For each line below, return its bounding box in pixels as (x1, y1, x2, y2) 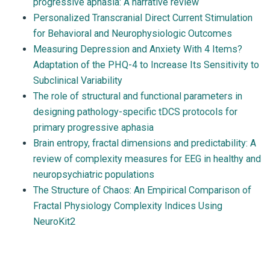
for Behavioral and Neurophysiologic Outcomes (33, 27, 232, 39)
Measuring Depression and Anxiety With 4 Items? (33, 43, 242, 55)
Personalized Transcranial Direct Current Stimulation (33, 11, 253, 24)
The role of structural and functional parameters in (33, 90, 242, 102)
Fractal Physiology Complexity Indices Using (33, 199, 222, 212)
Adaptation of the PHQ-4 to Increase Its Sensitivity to (33, 58, 259, 71)
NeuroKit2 (33, 215, 75, 227)
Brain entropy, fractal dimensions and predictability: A (33, 137, 256, 149)
